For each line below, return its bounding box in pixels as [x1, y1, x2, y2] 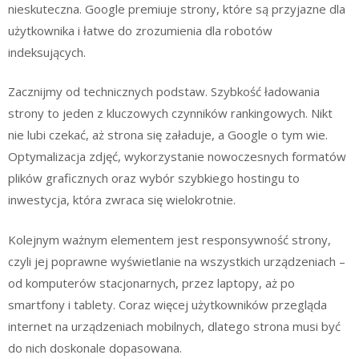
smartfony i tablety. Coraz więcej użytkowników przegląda [8, 296, 327, 313]
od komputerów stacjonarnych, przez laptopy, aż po [8, 274, 295, 291]
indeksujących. [8, 43, 86, 60]
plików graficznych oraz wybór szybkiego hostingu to [8, 170, 300, 186]
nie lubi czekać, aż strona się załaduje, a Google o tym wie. [8, 127, 328, 143]
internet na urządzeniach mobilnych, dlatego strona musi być [8, 317, 341, 334]
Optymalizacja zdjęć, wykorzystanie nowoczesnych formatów [8, 148, 346, 164]
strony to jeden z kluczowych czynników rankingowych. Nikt [8, 105, 333, 121]
